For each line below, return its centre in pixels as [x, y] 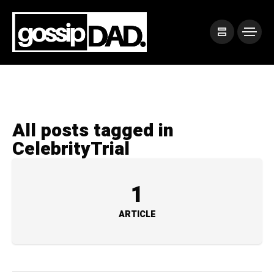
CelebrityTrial [71, 149]
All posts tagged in [93, 131]
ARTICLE [137, 214]
